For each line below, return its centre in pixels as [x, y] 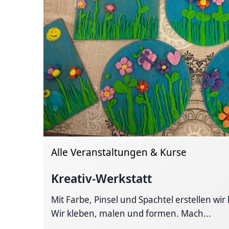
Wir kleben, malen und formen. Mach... [131, 213]
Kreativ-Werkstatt [102, 178]
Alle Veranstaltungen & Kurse [119, 152]
